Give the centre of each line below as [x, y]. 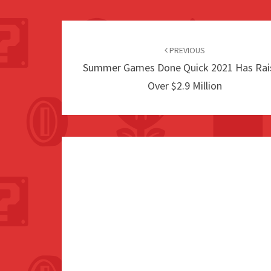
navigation [103, 53]
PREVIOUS [186, 51]
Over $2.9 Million [184, 86]
